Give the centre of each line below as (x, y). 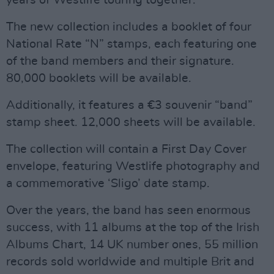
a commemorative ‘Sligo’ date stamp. (108, 183)
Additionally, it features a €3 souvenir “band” (129, 105)
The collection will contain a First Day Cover (126, 149)
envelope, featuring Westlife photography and (133, 166)
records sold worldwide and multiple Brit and (130, 262)
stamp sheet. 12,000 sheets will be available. (131, 122)
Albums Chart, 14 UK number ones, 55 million (132, 245)
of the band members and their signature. (120, 61)
